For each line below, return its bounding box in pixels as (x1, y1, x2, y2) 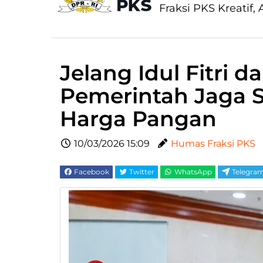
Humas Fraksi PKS (171, 138, 255, 149)
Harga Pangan (60, 106, 217, 131)
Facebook (72, 167, 109, 177)
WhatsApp (173, 167, 212, 177)
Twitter (127, 167, 154, 177)
